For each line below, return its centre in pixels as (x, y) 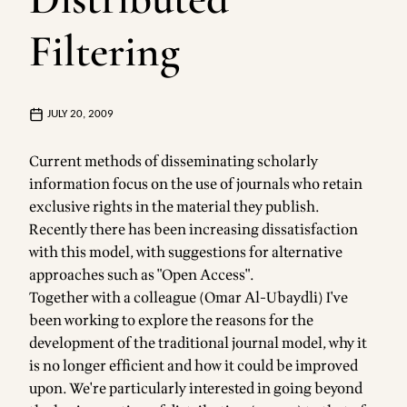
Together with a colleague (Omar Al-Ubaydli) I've (189, 298)
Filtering (104, 51)
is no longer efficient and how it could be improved (194, 366)
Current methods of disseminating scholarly (174, 162)
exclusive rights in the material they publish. (174, 207)
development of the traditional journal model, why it (198, 343)
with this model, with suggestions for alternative (186, 253)
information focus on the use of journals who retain (196, 184)
